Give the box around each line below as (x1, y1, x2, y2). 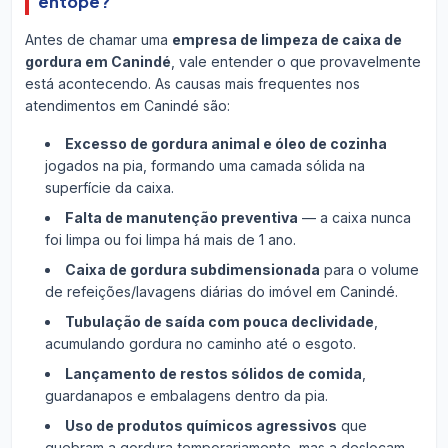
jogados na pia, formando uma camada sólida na (44, 156, 365, 174)
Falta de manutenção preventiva (64, 208, 298, 226)
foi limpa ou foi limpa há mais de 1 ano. (44, 230, 296, 248)
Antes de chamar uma (24, 30, 172, 48)
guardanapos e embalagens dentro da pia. (44, 386, 328, 404)
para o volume (319, 260, 419, 278)
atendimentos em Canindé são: (24, 96, 230, 114)
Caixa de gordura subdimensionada (64, 260, 320, 278)
